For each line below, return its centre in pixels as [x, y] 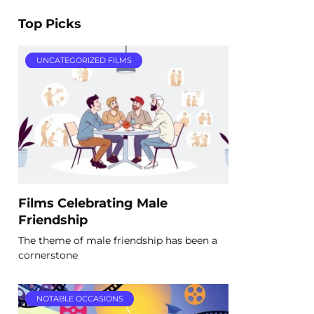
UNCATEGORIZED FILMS [84, 60]
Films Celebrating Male [93, 203]
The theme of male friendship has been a [118, 240]
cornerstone [48, 255]
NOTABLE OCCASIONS [80, 298]
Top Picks [50, 23]
